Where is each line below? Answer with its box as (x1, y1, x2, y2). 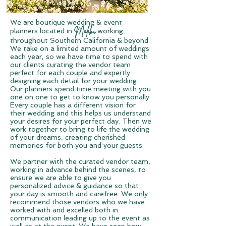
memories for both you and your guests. (10, 141, 144, 149)
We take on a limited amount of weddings (10, 44, 149, 52)
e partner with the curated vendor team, (17, 157, 150, 165)
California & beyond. (83, 36, 150, 44)
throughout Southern (10, 36, 83, 44)
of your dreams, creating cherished (10, 133, 125, 141)
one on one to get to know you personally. (10, 93, 151, 101)
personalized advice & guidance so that (10, 182, 139, 190)
